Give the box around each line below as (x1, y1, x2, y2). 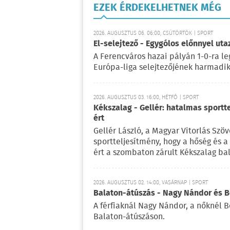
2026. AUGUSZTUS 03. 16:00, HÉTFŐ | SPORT (93, 92, 199, 102)
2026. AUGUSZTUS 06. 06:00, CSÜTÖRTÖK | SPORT (93, 28, 213, 38)
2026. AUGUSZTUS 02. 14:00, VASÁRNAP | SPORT (93, 178, 208, 187)
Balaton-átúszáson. (93, 210, 165, 223)
